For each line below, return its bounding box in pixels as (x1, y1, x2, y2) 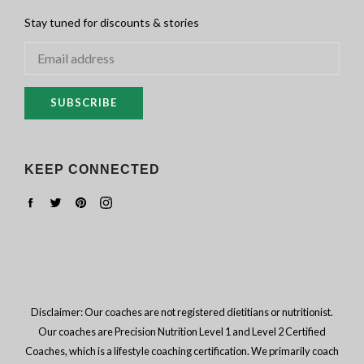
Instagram (111, 193, 163, 208)
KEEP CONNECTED (24, 162, 160, 176)
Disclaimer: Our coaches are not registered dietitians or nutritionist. (31, 305, 333, 318)
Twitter (61, 193, 100, 208)
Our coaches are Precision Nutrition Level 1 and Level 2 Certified (38, 324, 326, 338)
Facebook (36, 193, 84, 208)
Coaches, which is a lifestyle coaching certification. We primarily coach (25, 344, 339, 357)
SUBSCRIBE (50, 96, 117, 109)
